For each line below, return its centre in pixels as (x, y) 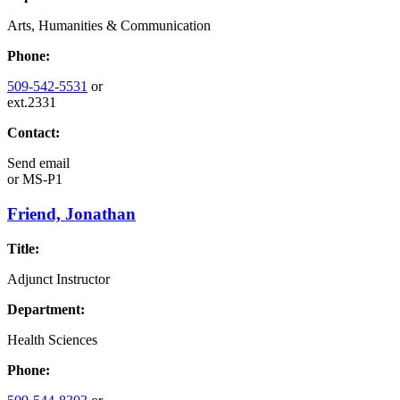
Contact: (33, 133)
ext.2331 (32, 103)
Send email (38, 163)
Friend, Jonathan (71, 213)
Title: (23, 248)
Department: (46, 309)
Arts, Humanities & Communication (109, 26)
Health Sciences (52, 339)
